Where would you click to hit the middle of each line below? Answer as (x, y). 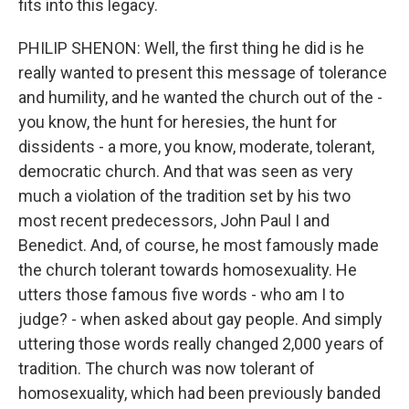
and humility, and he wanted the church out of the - (200, 97)
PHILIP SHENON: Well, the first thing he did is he (191, 48)
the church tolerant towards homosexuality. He (188, 270)
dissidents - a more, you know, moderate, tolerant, (196, 147)
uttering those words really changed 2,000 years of (201, 344)
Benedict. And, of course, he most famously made (199, 245)
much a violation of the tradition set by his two (184, 196)
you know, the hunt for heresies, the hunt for (178, 122)
